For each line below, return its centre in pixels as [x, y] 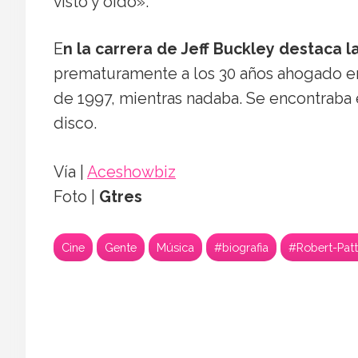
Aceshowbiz [131, 172]
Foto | [76, 197]
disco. [75, 123]
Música [175, 247]
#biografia [241, 247]
